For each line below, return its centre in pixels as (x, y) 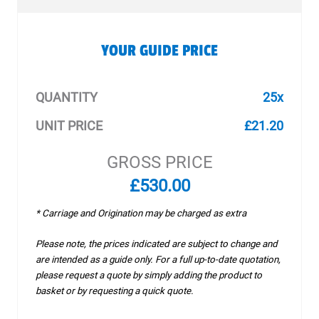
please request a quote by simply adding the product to (149, 275)
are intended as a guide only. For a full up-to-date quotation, (158, 260)
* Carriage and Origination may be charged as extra (141, 213)
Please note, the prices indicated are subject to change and (157, 244)
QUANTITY (67, 97)
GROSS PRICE (159, 162)
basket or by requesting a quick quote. (115, 291)
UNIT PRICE (69, 126)
